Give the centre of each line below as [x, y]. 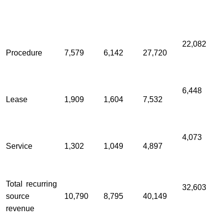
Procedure [24, 53]
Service [19, 146]
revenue [20, 209]
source [18, 196]
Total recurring [31, 184]
